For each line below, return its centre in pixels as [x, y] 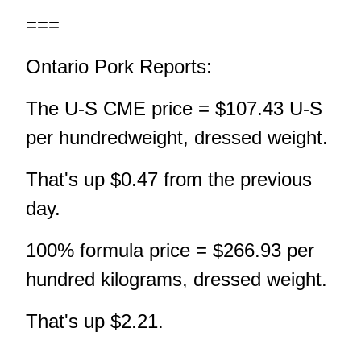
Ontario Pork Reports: [119, 67]
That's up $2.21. [95, 322]
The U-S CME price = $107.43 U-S [174, 109]
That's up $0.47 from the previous [169, 180]
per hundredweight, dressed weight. [177, 138]
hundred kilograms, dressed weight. [176, 280]
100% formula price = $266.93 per [170, 251]
